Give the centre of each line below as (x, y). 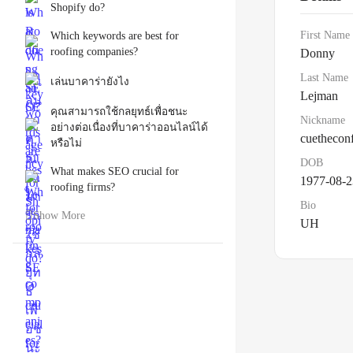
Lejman (319, 96)
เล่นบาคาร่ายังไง (90, 82)
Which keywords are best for (115, 36)
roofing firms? (83, 187)
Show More (59, 216)
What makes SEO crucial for (115, 171)
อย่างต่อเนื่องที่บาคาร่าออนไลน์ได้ (129, 127)
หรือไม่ (66, 143)
